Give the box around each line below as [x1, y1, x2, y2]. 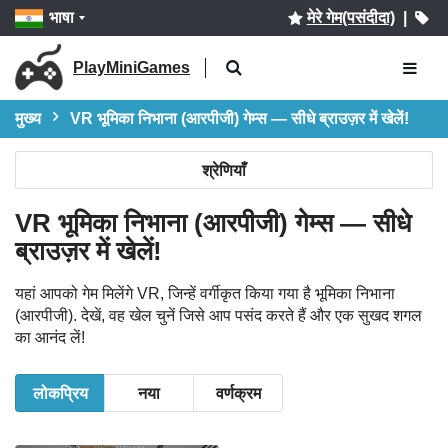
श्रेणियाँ [202, 158, 246, 181]
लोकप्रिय [32, 381, 88, 404]
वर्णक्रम [215, 381, 261, 404]
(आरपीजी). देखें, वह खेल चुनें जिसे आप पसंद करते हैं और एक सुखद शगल [15, 307, 422, 324]
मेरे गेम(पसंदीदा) [306, 9, 395, 26]
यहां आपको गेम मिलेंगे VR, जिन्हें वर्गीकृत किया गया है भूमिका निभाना [15, 285, 395, 302]
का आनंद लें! [15, 329, 85, 346]
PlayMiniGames [73, 59, 190, 76]
